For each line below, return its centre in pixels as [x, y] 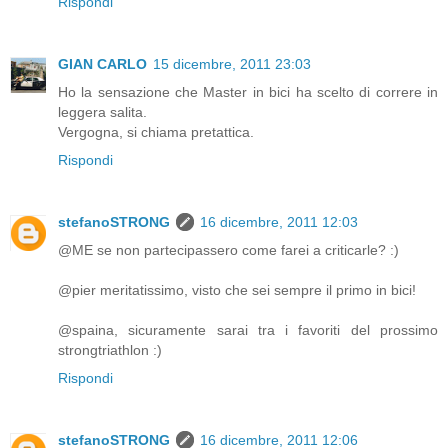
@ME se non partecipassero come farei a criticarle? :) [228, 250]
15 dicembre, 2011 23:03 [232, 64]
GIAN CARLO [102, 64]
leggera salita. [102, 112]
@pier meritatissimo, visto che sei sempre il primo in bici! [237, 290]
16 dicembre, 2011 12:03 [279, 222]
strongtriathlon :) [110, 350]
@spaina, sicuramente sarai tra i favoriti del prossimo [248, 330]
